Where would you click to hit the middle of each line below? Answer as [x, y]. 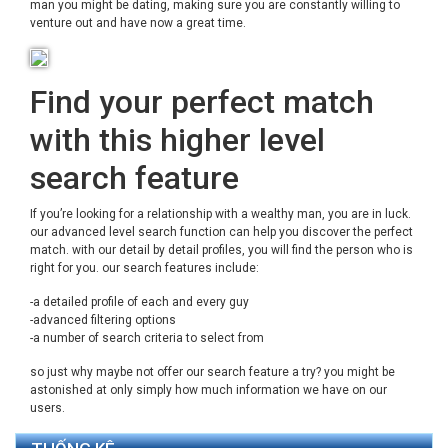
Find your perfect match [202, 101]
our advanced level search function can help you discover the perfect [221, 231]
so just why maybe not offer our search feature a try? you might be [212, 371]
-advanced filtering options [103, 319]
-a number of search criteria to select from [147, 337]
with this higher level [177, 139]
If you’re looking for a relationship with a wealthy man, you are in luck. [220, 213]
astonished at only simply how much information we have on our [208, 389]
